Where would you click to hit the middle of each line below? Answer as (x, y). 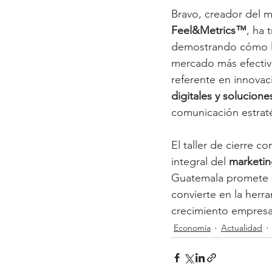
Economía (192, 228)
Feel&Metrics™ (209, 30)
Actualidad (242, 228)
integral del (200, 161)
